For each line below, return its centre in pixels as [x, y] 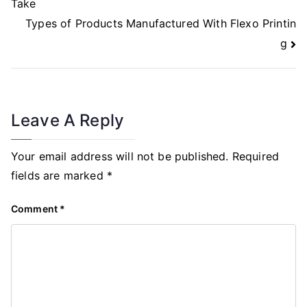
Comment [36, 208]
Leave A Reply [68, 120]
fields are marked [59, 175]
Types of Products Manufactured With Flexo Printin [161, 24]
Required [256, 156]
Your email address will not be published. [120, 156]
